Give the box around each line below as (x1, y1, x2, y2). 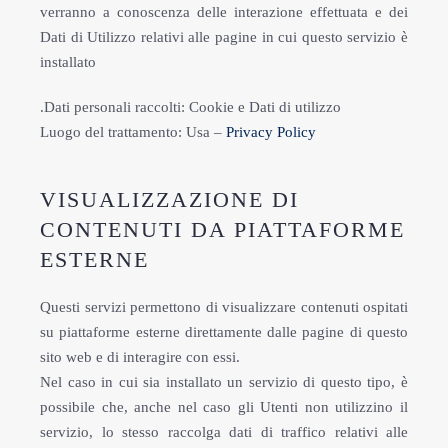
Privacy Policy (226, 124, 316, 140)
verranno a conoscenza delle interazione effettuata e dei (40, 4, 408, 20)
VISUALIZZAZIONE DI (40, 187, 299, 212)
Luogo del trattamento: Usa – (40, 124, 226, 140)
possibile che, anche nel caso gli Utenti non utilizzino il (40, 399, 408, 415)
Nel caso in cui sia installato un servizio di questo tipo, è (40, 374, 408, 390)
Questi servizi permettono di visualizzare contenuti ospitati (40, 299, 408, 315)
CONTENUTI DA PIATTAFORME (40, 217, 405, 242)
